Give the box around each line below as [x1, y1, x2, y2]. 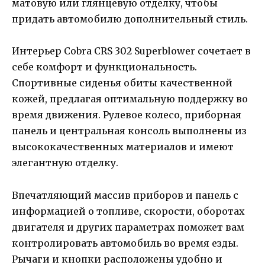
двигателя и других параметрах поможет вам [12, 221, 244, 233]
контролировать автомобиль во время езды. [12, 237, 238, 249]
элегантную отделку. [12, 157, 118, 169]
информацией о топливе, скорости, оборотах [12, 205, 245, 217]
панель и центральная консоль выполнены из [12, 125, 247, 137]
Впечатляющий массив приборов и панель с [12, 189, 238, 201]
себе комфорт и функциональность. [12, 61, 197, 73]
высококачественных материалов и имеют [12, 141, 234, 153]
